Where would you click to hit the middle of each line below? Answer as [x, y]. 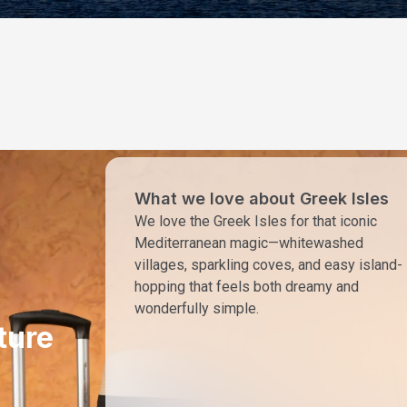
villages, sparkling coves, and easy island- [268, 265]
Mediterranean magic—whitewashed [249, 243]
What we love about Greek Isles [262, 199]
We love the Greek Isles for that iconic [256, 222]
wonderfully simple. [197, 309]
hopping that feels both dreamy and [247, 287]
